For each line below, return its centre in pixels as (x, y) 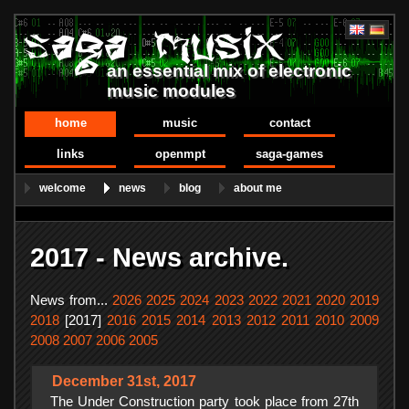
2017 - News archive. (159, 257)
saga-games (289, 154)
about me (258, 188)
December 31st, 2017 (124, 381)
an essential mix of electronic (229, 71)
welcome (63, 188)
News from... (72, 301)
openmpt (180, 154)
